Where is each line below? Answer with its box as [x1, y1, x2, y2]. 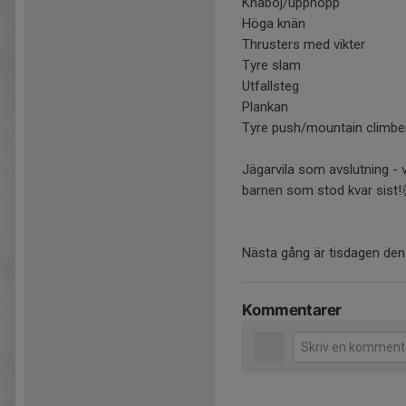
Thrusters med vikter [242, 36, 365, 53]
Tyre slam [242, 57, 301, 74]
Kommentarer [242, 301, 342, 320]
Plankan [242, 99, 288, 116]
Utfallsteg [242, 78, 299, 95]
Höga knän [242, 15, 305, 33]
